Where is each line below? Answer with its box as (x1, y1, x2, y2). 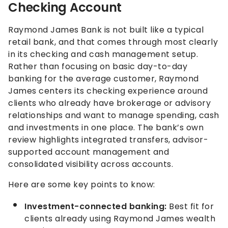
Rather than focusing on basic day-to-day (8, 60, 187, 72)
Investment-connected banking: (24, 200, 167, 212)
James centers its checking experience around (8, 84, 208, 97)
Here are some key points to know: (8, 178, 155, 190)
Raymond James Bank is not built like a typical (8, 23, 204, 36)
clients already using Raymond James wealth (24, 212, 215, 224)
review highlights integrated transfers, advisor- (8, 133, 208, 146)
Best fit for (166, 200, 214, 212)
